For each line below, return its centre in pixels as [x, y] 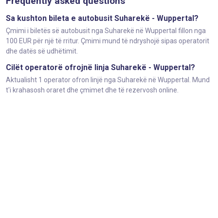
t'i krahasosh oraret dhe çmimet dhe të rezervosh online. [92, 90]
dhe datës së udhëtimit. [42, 51]
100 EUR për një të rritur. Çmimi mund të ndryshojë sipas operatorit [108, 41]
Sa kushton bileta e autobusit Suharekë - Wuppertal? [102, 18]
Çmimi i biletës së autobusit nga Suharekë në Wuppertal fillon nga [106, 31]
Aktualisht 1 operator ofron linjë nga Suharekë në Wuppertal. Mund [108, 80]
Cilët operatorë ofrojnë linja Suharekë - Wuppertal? [100, 67]
